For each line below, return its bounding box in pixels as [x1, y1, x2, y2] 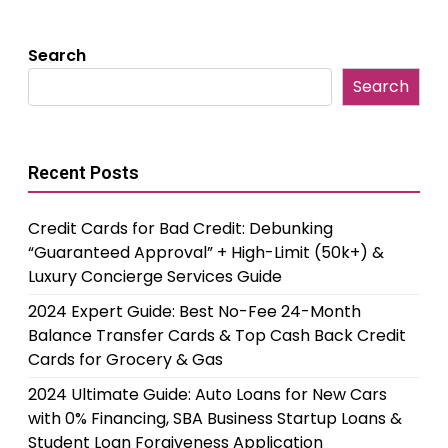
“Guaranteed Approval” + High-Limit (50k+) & [28, 240, 384, 264]
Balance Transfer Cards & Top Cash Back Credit [28, 323, 406, 347]
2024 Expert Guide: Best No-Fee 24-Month [28, 299, 361, 323]
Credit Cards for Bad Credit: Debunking [28, 216, 333, 240]
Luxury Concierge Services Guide [28, 264, 282, 288]
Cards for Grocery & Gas [28, 347, 223, 371]
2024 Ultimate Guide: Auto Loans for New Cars [28, 382, 387, 406]
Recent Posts [28, 161, 139, 183]
